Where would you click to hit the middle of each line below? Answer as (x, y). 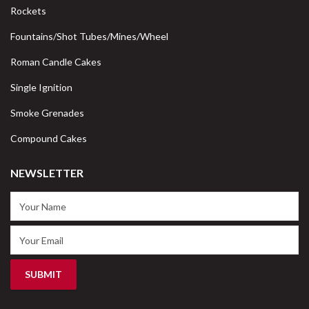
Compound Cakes (49, 139)
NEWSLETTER (47, 173)
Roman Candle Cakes (56, 62)
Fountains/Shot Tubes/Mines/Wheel (89, 37)
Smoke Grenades (47, 113)
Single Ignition (41, 88)
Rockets (28, 11)
